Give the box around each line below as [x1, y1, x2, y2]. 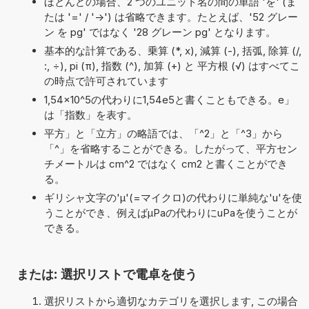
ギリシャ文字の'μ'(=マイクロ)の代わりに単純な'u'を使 [43, 190, 302, 204]
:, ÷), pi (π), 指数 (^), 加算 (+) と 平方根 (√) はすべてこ [43, 59, 300, 72]
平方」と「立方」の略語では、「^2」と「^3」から [43, 126, 283, 140]
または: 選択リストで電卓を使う [16, 265, 197, 282]
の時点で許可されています [43, 74, 168, 88]
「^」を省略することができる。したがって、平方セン [43, 141, 297, 155]
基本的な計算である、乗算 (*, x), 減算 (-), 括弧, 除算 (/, [43, 43, 301, 57]
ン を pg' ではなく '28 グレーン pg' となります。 [43, 25, 276, 39]
